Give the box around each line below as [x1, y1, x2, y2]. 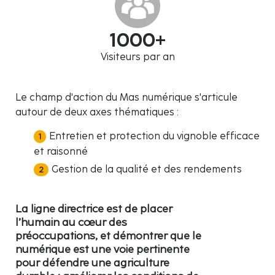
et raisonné [34, 145, 88, 157]
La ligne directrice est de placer [15, 201, 172, 215]
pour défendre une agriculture [15, 255, 169, 269]
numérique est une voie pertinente [15, 242, 190, 255]
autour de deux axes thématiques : [15, 106, 179, 118]
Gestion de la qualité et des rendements [52, 163, 242, 175]
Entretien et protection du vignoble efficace [49, 130, 260, 142]
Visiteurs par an [100, 50, 175, 63]
